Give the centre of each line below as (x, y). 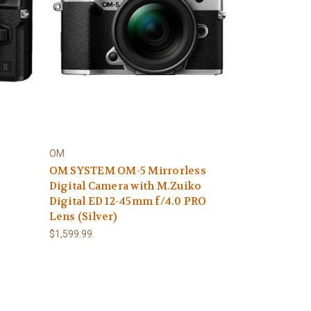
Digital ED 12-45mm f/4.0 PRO (128, 201)
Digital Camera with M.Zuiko (125, 186)
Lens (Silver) (83, 217)
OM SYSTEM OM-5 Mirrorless (127, 171)
